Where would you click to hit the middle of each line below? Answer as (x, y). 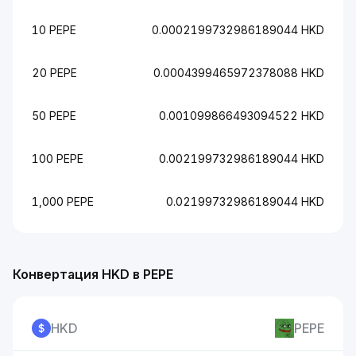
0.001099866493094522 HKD (242, 116)
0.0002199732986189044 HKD (238, 30)
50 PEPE (54, 116)
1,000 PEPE (63, 201)
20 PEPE (54, 73)
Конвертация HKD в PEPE (93, 274)
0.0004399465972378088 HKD (239, 73)
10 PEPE (54, 30)
